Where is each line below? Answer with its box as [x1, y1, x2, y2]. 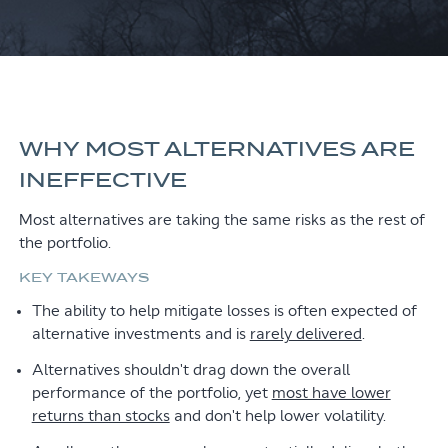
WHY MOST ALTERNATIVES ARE [18, 135, 415, 163]
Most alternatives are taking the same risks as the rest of [18, 213, 425, 227]
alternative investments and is [31, 327, 250, 341]
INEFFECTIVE [18, 166, 187, 194]
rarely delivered [249, 327, 362, 341]
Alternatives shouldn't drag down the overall [31, 363, 350, 377]
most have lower [271, 386, 391, 400]
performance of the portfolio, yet [31, 386, 272, 400]
